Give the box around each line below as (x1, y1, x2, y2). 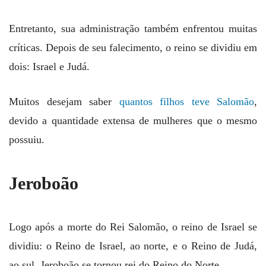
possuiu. (9, 134, 45, 146)
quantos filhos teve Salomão (119, 96, 254, 108)
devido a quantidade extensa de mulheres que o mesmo (9, 115, 257, 127)
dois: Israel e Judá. (9, 61, 90, 73)
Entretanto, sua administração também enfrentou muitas (9, 23, 257, 35)
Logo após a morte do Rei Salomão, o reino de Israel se (9, 221, 257, 233)
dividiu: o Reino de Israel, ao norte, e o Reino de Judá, (9, 240, 257, 252)
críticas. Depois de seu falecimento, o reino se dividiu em (9, 42, 257, 54)
